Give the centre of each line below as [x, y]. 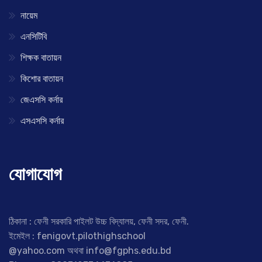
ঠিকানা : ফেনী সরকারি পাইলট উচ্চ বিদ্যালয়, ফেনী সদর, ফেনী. [99, 222]
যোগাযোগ [35, 175]
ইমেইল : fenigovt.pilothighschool [77, 236]
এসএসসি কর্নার [42, 121]
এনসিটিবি [34, 37]
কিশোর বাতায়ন [42, 79]
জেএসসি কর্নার [42, 100]
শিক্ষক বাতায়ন [41, 58]
